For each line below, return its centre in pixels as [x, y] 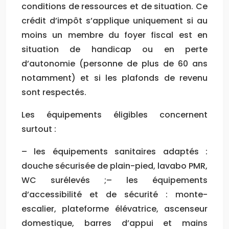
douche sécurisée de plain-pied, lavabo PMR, [114, 166]
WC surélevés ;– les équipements [114, 180]
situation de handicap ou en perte [114, 49]
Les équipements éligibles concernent [114, 114]
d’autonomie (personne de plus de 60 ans [114, 63]
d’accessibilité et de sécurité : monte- [114, 194]
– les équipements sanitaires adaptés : [114, 151]
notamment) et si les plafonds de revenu [114, 78]
